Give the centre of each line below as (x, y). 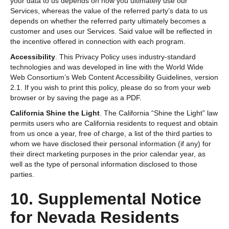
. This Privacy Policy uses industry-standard (125, 56)
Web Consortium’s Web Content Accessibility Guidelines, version (114, 77)
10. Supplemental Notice (106, 199)
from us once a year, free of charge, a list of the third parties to (111, 133)
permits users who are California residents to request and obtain (114, 123)
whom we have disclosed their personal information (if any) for (111, 143)
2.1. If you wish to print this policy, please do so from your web (110, 87)
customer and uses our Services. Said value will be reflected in (111, 31)
